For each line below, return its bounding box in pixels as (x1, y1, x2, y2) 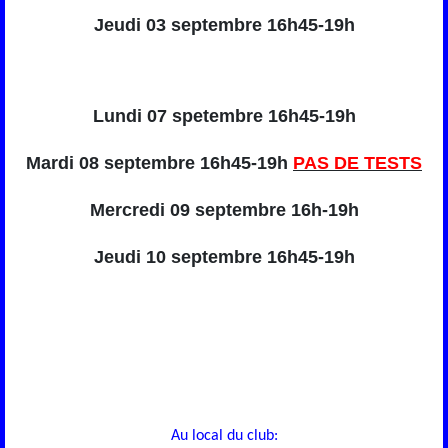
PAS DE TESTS (293, 153, 422, 174)
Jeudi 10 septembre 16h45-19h (93, 247, 355, 268)
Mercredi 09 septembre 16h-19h (89, 200, 359, 221)
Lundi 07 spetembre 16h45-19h (92, 106, 356, 127)
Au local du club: (170, 428, 278, 445)
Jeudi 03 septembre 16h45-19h (93, 15, 355, 36)
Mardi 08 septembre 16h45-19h (26, 153, 293, 174)
